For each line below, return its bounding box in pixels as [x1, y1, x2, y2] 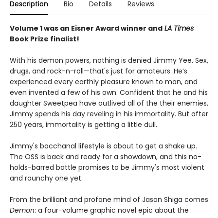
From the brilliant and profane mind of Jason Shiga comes [10, 195, 208, 204]
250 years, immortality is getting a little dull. [10, 120, 157, 129]
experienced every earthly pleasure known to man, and [10, 77, 198, 87]
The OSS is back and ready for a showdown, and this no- [10, 152, 201, 162]
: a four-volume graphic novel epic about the [35, 205, 189, 215]
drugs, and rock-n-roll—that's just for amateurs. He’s [10, 66, 187, 76]
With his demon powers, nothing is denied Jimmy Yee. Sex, [10, 55, 208, 65]
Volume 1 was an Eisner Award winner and [10, 23, 163, 33]
